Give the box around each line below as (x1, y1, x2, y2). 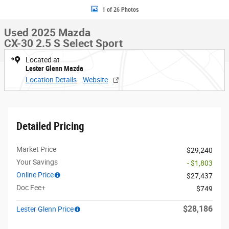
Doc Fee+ (16, 184, 45, 192)
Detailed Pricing (16, 120, 84, 132)
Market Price (16, 145, 56, 153)
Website (83, 76, 108, 84)
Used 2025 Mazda (4, 27, 90, 39)
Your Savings (16, 158, 58, 166)
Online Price (16, 171, 54, 179)
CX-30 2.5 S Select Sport (4, 37, 123, 50)
